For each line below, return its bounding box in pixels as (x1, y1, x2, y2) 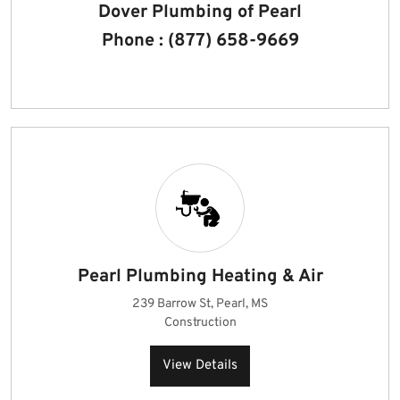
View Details (162, 357, 237, 374)
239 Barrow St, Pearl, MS (132, 296, 268, 312)
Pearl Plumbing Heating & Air (77, 265, 323, 288)
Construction (163, 315, 237, 330)
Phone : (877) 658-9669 (101, 29, 299, 53)
